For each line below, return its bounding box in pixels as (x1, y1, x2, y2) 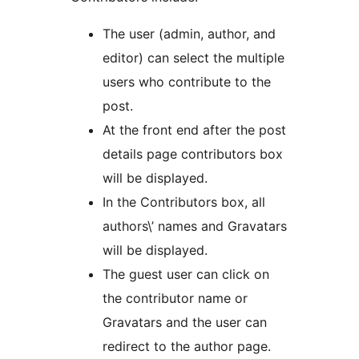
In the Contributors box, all (103, 194, 265, 211)
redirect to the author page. (103, 338, 271, 355)
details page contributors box (103, 146, 283, 163)
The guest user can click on (103, 266, 269, 283)
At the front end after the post (103, 122, 286, 139)
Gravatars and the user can (103, 314, 267, 331)
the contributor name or (103, 290, 248, 307)
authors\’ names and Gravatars (103, 218, 287, 235)
